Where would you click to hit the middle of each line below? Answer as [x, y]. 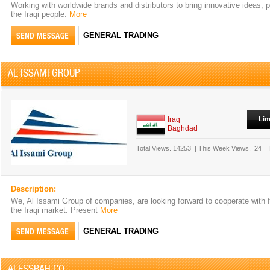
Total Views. [154, 148]
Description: [33, 189]
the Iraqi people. [40, 14]
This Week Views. [225, 148]
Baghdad [183, 128]
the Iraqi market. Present [55, 210]
